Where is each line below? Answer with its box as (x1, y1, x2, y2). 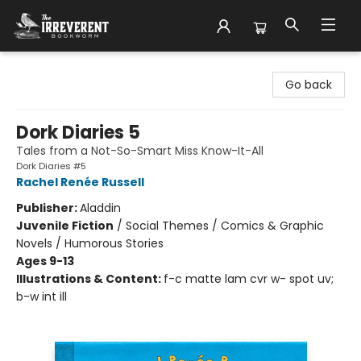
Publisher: (16, 200, 80, 216)
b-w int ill (16, 288, 67, 305)
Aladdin (80, 200, 121, 216)
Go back (285, 77, 332, 93)
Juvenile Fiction (16, 218, 114, 234)
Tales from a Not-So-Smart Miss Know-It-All (16, 143, 263, 159)
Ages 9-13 (16, 253, 74, 269)
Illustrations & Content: (16, 271, 164, 287)
